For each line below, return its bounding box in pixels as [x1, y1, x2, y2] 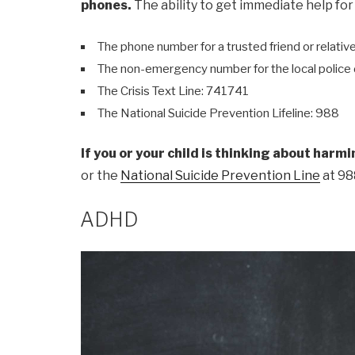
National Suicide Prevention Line [120, 167, 320, 183]
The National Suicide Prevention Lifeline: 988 [97, 106, 339, 121]
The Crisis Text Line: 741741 [97, 84, 249, 99]
